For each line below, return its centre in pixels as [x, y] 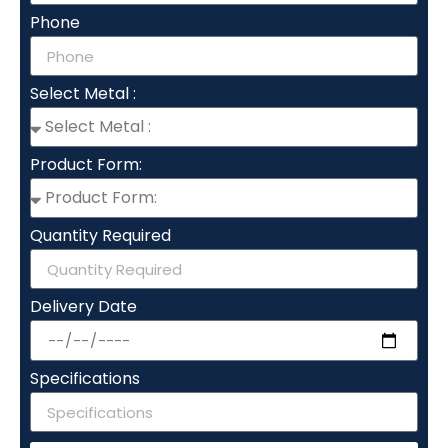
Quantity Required [100, 236]
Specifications [85, 379]
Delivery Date [83, 307]
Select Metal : [83, 94]
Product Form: [86, 165]
